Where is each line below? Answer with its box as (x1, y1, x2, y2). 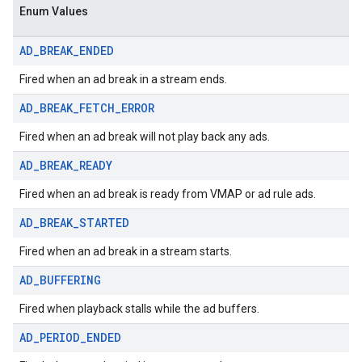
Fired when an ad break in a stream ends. (19, 73, 227, 86)
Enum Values (19, 5, 88, 18)
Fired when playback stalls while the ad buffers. (19, 302, 259, 315)
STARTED (79, 215, 129, 230)
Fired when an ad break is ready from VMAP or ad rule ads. (19, 187, 316, 200)
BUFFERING (40, 272, 101, 288)
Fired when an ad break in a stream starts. (19, 245, 232, 258)
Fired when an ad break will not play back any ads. (19, 130, 270, 143)
